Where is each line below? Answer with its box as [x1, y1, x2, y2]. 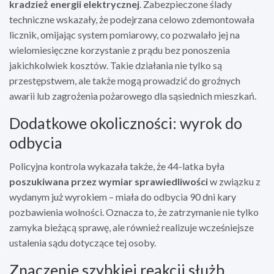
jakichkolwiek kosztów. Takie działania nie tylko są [9, 59, 222, 71]
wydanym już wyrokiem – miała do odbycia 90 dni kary [9, 190, 236, 202]
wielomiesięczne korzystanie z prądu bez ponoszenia [9, 43, 230, 56]
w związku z [208, 175, 261, 187]
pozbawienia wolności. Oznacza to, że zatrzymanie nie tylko [9, 206, 259, 218]
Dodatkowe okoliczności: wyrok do [9, 113, 242, 132]
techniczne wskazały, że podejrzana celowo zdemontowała [9, 13, 254, 25]
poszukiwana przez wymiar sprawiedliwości [9, 175, 208, 187]
